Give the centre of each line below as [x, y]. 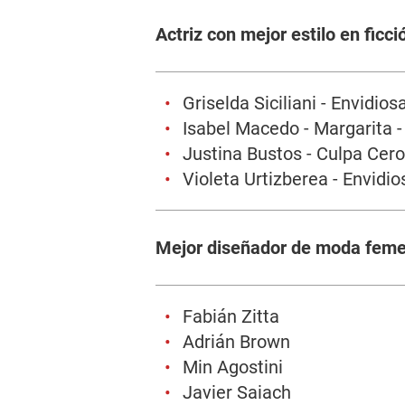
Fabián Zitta [231, 316]
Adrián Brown [236, 342]
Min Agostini [233, 367]
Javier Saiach [237, 392]
